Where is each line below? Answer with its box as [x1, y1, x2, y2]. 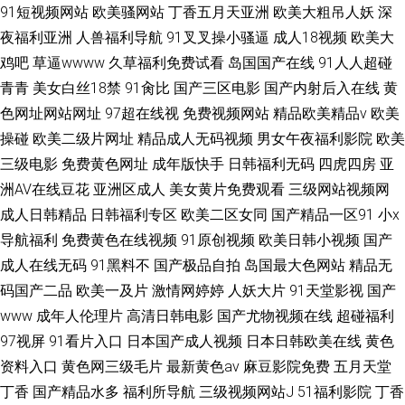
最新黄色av [166, 358, 240, 375]
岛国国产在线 [228, 54, 315, 71]
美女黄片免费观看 [169, 181, 285, 198]
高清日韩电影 [127, 307, 213, 325]
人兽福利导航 [76, 29, 163, 46]
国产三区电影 [174, 80, 260, 97]
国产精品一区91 [271, 206, 374, 223]
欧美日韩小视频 [259, 231, 360, 249]
